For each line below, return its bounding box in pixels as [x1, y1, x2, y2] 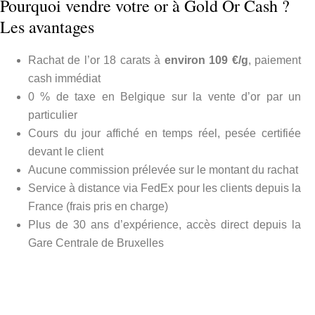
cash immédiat [28, 72, 101, 84]
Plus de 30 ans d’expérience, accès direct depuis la [28, 218, 301, 231]
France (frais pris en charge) [28, 200, 168, 212]
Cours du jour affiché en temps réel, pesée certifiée [28, 127, 301, 139]
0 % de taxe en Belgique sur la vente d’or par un [28, 90, 301, 103]
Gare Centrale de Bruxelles [28, 236, 164, 249]
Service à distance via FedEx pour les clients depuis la [28, 181, 301, 194]
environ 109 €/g [164, 53, 248, 66]
